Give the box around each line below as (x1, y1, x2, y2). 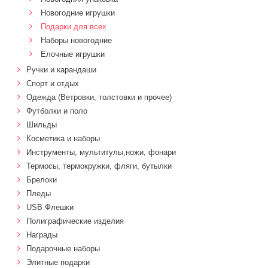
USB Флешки (26, 203, 74, 212)
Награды (26, 230, 57, 239)
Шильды (26, 120, 57, 129)
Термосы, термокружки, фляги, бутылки (26, 162, 172, 170)
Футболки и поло (26, 106, 87, 115)
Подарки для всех (41, 22, 106, 31)
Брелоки (26, 175, 57, 184)
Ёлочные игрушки (41, 50, 105, 59)
